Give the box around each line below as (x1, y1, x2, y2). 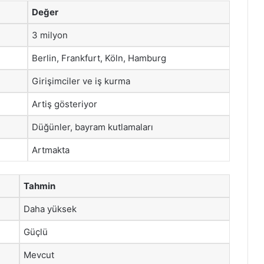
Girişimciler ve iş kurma (32, 75, 130, 87)
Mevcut (24, 249, 54, 260)
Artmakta (32, 144, 70, 156)
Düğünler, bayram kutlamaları (32, 121, 153, 133)
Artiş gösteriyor (32, 98, 97, 110)
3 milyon (32, 29, 68, 41)
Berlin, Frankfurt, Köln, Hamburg (32, 52, 166, 64)
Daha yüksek (24, 203, 77, 214)
